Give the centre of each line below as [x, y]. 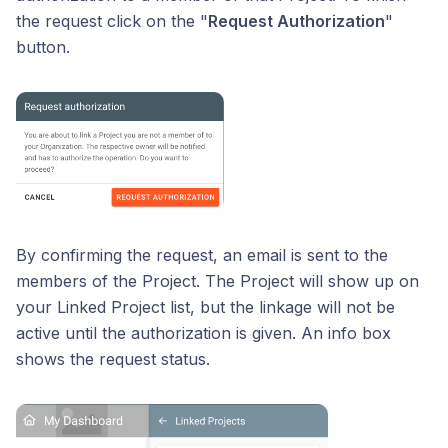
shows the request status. [113, 358]
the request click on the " [112, 20]
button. [43, 46]
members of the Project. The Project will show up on [217, 280]
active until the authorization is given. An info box [203, 332]
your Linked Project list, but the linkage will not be [205, 306]
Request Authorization [296, 20]
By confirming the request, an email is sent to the [202, 254]
